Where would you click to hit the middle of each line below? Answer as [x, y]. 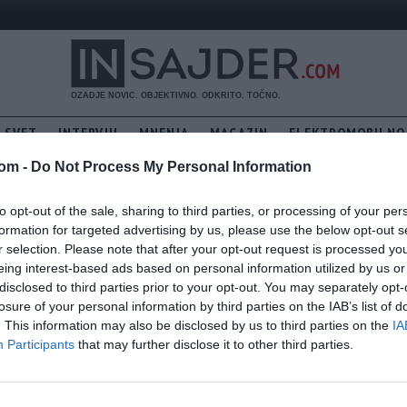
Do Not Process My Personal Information [171, 167]
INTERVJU [88, 133]
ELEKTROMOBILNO [347, 133]
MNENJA [164, 133]
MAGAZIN [239, 133]
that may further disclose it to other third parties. [214, 345]
